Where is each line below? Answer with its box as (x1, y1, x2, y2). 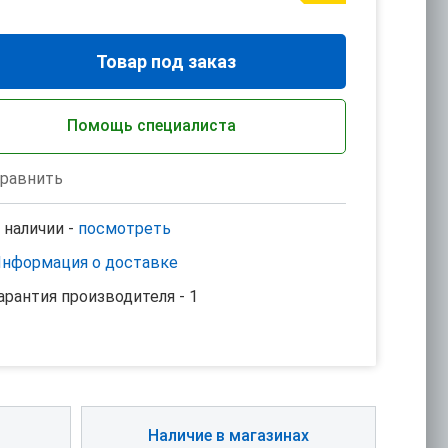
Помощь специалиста (66, 116, 236, 135)
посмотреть (78, 219, 171, 238)
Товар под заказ (96, 51, 236, 72)
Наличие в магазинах (148, 426, 309, 445)
